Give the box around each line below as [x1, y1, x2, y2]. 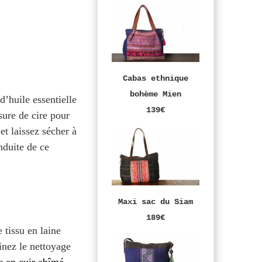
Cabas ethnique [123, 74, 188, 84]
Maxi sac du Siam [118, 197, 193, 207]
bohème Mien [130, 89, 181, 99]
